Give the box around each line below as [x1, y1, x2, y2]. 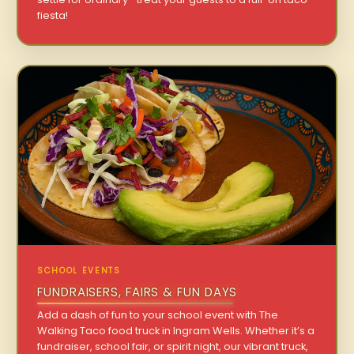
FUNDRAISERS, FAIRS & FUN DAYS [37, 283, 238, 300]
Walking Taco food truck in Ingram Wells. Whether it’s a [37, 323, 315, 337]
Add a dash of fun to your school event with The [37, 307, 279, 322]
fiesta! [37, 9, 69, 23]
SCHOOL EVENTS [37, 264, 121, 277]
